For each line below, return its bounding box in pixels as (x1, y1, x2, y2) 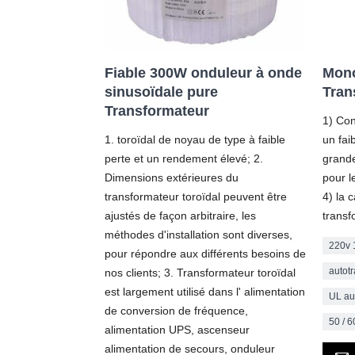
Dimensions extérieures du (105, 170, 239, 184)
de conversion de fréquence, (105, 303, 248, 317)
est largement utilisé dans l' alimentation (105, 284, 305, 298)
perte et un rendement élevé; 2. (105, 151, 263, 165)
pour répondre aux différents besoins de (105, 246, 306, 260)
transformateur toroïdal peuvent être (105, 189, 287, 203)
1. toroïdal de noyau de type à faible (105, 132, 285, 146)
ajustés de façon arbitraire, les (105, 208, 256, 222)
